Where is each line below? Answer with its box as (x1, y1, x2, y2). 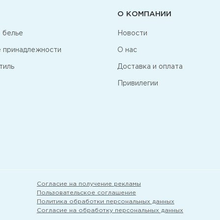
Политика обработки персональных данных (37, 199, 174, 204)
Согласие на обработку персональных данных (37, 208, 183, 213)
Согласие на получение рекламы (37, 181, 141, 187)
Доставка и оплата (117, 64, 183, 70)
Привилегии (117, 81, 158, 86)
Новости (117, 30, 147, 36)
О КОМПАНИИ (117, 11, 171, 17)
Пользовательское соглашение (37, 190, 136, 195)
